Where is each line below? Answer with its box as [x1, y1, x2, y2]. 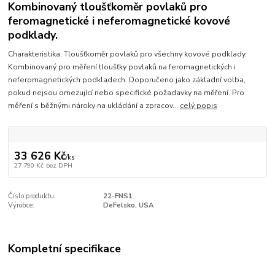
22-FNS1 [103, 191, 133, 201]
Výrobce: [8, 200, 35, 210]
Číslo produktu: [8, 191, 56, 201]
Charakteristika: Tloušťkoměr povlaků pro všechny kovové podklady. [8, 48, 247, 59]
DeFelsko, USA [103, 200, 153, 210]
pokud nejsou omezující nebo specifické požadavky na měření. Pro [8, 87, 245, 98]
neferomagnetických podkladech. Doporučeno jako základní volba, [8, 74, 246, 85]
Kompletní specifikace [8, 241, 122, 257]
